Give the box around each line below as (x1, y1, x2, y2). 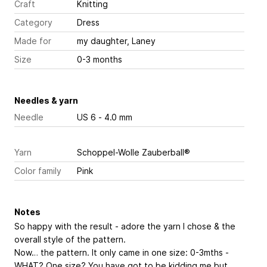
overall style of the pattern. (14, 234, 128, 244)
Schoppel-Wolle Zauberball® (77, 147, 191, 157)
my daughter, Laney (77, 36, 156, 46)
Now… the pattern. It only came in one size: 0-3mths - (14, 247, 229, 257)
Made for (14, 36, 51, 46)
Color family (14, 166, 61, 176)
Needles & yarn (14, 95, 78, 105)
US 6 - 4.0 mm (98, 112, 132, 122)
